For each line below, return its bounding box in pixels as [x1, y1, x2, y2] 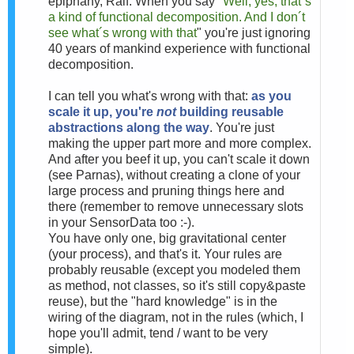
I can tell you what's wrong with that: [48, 88, 251, 103]
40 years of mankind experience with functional [48, 41, 311, 55]
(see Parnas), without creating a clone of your [48, 168, 300, 182]
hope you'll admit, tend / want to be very [48, 326, 268, 340]
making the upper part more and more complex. [48, 136, 311, 150]
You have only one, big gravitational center [48, 231, 286, 245]
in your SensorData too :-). [48, 215, 194, 229]
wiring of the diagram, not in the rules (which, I [48, 310, 303, 324]
